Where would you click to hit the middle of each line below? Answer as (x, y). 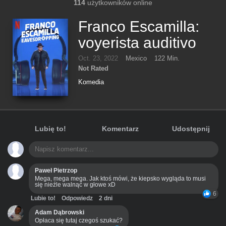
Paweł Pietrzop (56, 171)
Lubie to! (43, 199)
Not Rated (93, 68)
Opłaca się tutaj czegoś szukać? (79, 221)
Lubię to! (50, 129)
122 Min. (167, 58)
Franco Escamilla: (139, 26)
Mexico (136, 58)
